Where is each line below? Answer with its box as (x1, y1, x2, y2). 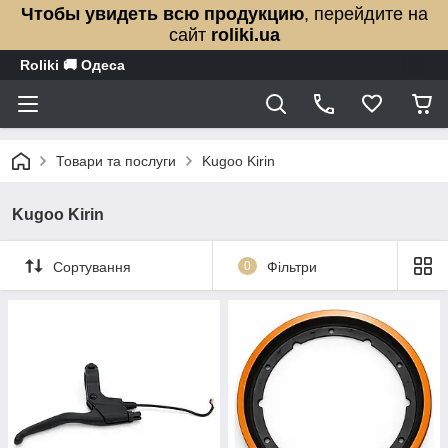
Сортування (53, 258, 131, 275)
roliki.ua (210, 25, 280, 45)
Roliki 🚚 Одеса (20, 57, 125, 73)
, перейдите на (303, 4, 428, 24)
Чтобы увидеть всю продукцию (20, 4, 304, 24)
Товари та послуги (56, 153, 176, 169)
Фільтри (266, 258, 317, 275)
